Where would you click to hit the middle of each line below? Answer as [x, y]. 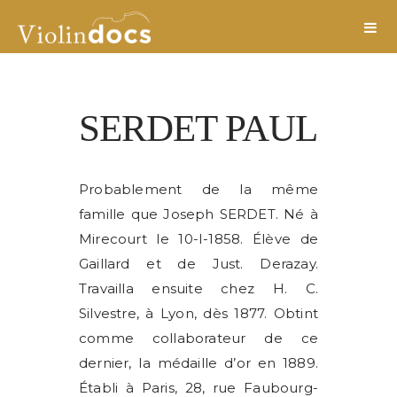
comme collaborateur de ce [198, 338]
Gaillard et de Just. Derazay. [198, 264]
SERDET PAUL [198, 128]
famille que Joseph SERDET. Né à [198, 214]
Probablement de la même [198, 189]
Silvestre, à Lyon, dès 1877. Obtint [198, 313]
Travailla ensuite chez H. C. [198, 288]
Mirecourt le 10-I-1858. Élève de [198, 239]
